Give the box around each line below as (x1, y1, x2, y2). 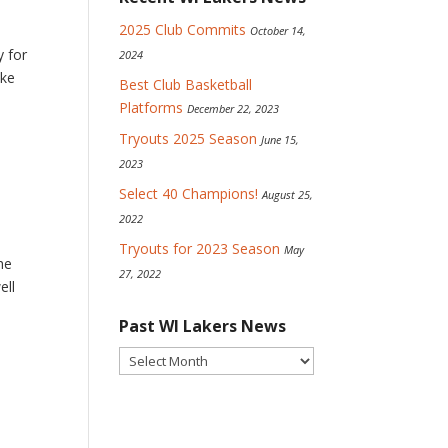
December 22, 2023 (187, 101, 280, 116)
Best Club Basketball (119, 75, 253, 94)
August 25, (262, 187, 314, 202)
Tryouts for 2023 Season (119, 239, 281, 258)
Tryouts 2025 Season (119, 129, 258, 148)
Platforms (119, 98, 184, 117)
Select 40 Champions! (119, 184, 259, 203)
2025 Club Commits (119, 20, 247, 39)
